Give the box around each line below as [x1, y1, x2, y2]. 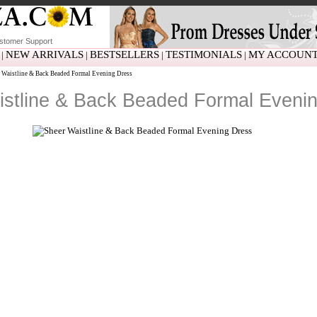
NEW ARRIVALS [5, 49, 83, 60]
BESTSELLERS [89, 49, 159, 60]
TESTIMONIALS [165, 49, 242, 60]
